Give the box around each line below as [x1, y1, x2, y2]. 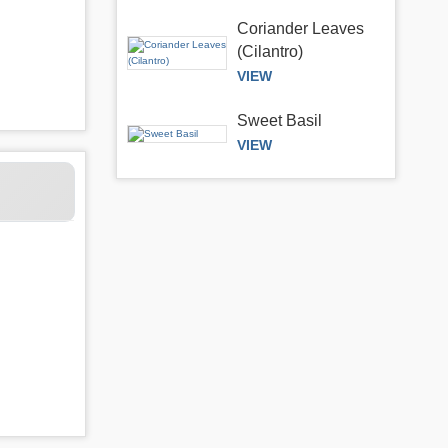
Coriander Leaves [237, 20, 365, 37]
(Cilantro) [237, 43, 304, 60]
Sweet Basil [237, 112, 323, 129]
